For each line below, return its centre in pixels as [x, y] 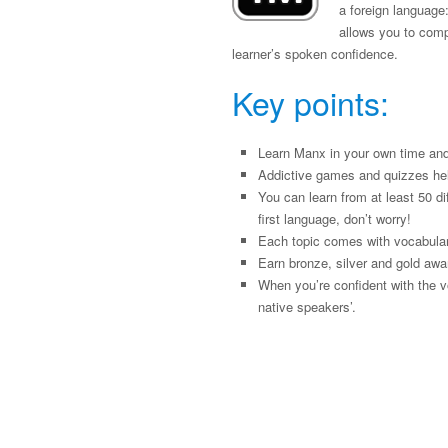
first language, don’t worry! [334, 218]
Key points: [310, 102]
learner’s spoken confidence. [315, 53]
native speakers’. [307, 306]
